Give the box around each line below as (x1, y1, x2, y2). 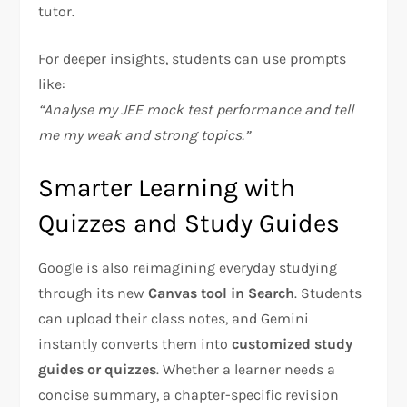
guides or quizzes (38, 360, 157, 378)
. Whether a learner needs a (156, 360, 336, 378)
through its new (38, 283, 149, 302)
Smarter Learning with (38, 172, 296, 203)
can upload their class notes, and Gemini (38, 309, 310, 327)
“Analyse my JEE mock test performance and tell (38, 100, 354, 118)
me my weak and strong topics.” (38, 125, 251, 144)
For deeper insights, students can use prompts (38, 49, 347, 67)
